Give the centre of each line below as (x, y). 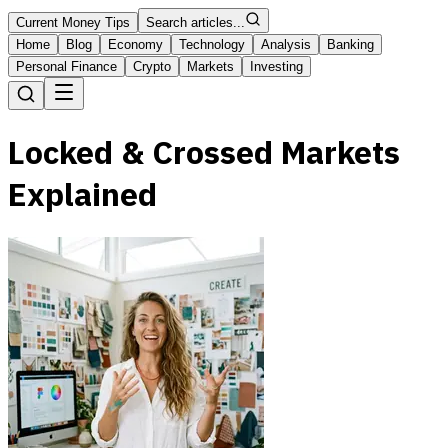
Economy (135, 44)
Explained (82, 194)
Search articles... (195, 22)
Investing (276, 66)
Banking (350, 44)
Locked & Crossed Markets (204, 152)
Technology (212, 44)
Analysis (286, 44)
